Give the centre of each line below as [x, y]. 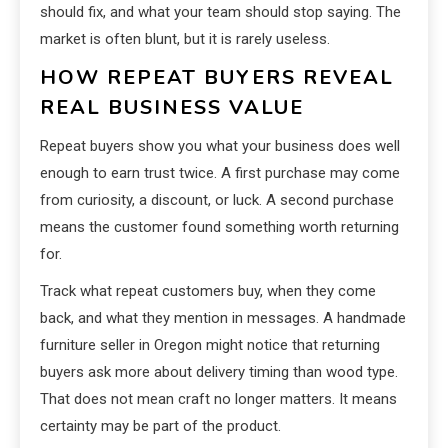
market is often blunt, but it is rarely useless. [185, 39]
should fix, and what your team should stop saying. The [220, 12]
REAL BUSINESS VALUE [172, 108]
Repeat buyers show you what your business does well [220, 146]
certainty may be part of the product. [160, 426]
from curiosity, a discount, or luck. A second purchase [217, 200]
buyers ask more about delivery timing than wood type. [219, 372]
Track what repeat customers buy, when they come [208, 291]
